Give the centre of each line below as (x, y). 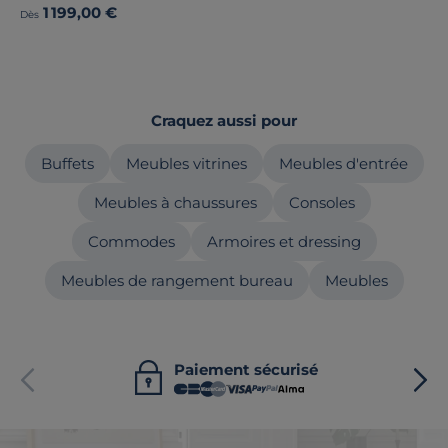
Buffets (67, 163)
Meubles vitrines (186, 163)
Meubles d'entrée (343, 163)
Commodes (131, 241)
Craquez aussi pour (224, 120)
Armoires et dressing (283, 241)
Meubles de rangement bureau (176, 280)
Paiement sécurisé (245, 369)
